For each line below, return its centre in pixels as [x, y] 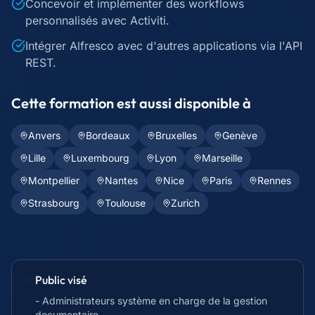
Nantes [121, 180]
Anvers [44, 135]
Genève [240, 135]
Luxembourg [100, 158]
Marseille [222, 158]
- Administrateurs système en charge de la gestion [151, 301]
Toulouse [125, 203]
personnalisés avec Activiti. [97, 20]
